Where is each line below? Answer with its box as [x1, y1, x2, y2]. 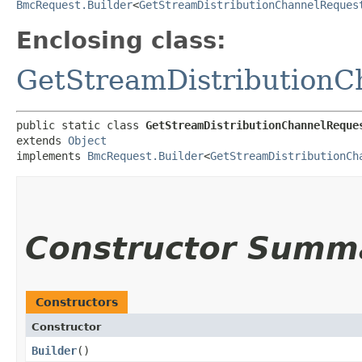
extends [16, 133, 68, 147]
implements [16, 149, 87, 162]
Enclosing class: [16, 26, 226, 54]
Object [68, 133, 107, 147]
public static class [16, 118, 145, 132]
